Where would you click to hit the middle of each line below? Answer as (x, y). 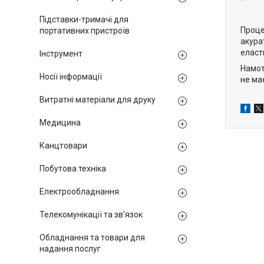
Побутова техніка (73, 169)
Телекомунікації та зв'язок (91, 214)
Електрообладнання (79, 192)
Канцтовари (63, 146)
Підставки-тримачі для (84, 19)
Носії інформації (71, 77)
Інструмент (61, 54)
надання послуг (70, 249)
